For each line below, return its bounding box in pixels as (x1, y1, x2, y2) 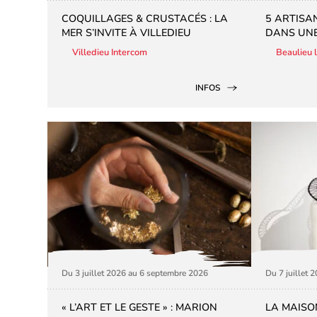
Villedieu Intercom (72, 45, 148, 59)
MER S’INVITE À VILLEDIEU (62, 25, 192, 40)
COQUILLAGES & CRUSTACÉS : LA (62, 11, 229, 25)
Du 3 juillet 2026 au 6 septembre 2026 (62, 267, 209, 279)
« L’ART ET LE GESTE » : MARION (62, 300, 218, 315)
